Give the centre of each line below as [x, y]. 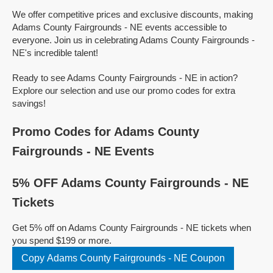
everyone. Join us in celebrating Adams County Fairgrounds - [133, 40]
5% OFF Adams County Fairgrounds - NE [130, 183]
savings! [29, 103]
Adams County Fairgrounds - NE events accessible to [119, 27]
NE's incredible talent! [55, 53]
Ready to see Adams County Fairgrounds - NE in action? [125, 78]
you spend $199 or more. [62, 240]
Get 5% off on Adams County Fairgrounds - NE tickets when [132, 228]
